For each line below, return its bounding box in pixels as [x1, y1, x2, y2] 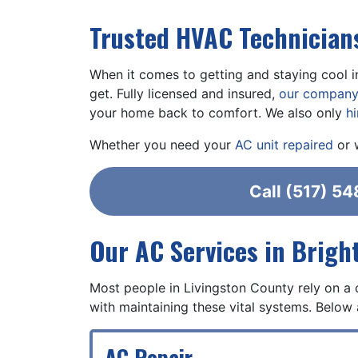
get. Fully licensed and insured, [89, 86, 279, 101]
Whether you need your [89, 137, 235, 153]
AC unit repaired [235, 137, 333, 153]
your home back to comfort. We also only [89, 105, 346, 121]
